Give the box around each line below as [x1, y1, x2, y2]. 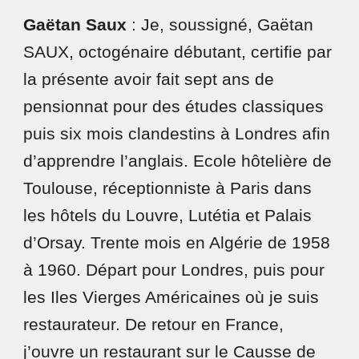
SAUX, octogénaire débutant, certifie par [23, 42, 333, 62]
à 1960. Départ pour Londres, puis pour [23, 260, 325, 280]
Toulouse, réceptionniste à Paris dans [23, 179, 313, 198]
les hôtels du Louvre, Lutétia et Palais [23, 206, 313, 225]
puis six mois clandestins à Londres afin [23, 124, 331, 143]
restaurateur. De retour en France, [23, 315, 284, 334]
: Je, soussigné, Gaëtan [127, 15, 314, 34]
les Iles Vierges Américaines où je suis [23, 288, 320, 307]
